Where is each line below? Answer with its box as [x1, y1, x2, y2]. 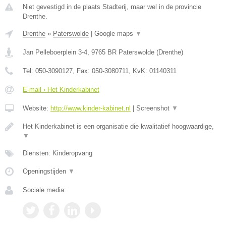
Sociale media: [23, 186, 66, 194]
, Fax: [73, 67, 92, 75]
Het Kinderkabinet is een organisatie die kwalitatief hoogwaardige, [23, 123, 214, 130]
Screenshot [136, 104, 172, 112]
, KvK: [129, 67, 149, 75]
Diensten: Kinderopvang [23, 149, 92, 157]
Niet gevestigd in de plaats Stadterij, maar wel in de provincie [23, 3, 201, 11]
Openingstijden [23, 167, 68, 175]
